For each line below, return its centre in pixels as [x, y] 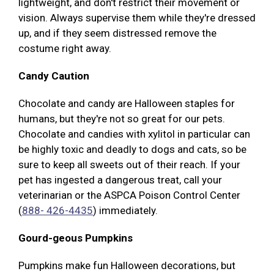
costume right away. [65, 49]
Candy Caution [54, 76]
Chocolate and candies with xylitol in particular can [134, 134]
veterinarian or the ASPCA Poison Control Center [129, 195]
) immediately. [127, 211]
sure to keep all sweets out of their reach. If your [129, 165]
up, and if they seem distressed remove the [117, 33]
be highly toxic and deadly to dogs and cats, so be [132, 150]
